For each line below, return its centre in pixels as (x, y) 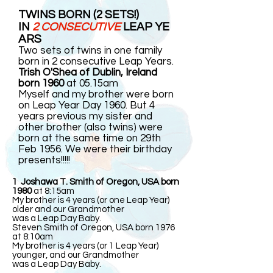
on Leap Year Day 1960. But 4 (87, 105)
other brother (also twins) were (90, 127)
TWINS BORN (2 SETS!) (79, 15)
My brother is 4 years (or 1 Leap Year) (85, 246)
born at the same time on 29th (90, 138)
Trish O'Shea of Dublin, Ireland (88, 73)
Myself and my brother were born (96, 94)
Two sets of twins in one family (90, 51)
